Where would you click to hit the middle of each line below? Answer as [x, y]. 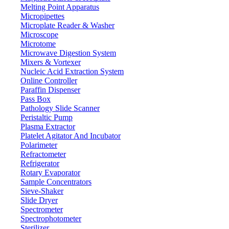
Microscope [39, 35]
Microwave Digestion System [68, 53]
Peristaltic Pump [47, 117]
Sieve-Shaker [42, 191]
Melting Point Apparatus [60, 7]
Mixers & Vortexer [51, 62]
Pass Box [36, 99]
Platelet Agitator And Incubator [71, 136]
